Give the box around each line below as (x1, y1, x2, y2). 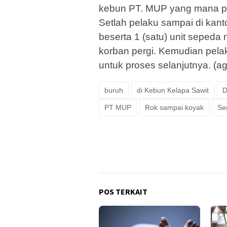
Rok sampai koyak (145, 103, 204, 112)
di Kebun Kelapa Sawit (137, 86, 209, 95)
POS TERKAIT (99, 186, 147, 197)
